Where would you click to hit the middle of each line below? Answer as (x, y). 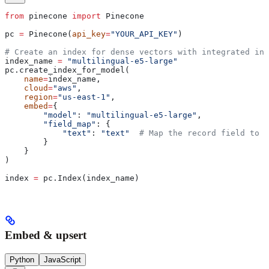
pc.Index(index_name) (89, 178)
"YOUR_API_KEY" (144, 34)
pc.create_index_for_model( (67, 70)
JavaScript (62, 259)
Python (22, 259)
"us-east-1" (84, 97)
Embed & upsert (46, 235)
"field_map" (70, 124)
